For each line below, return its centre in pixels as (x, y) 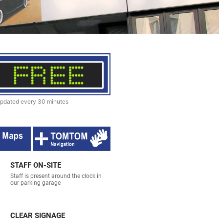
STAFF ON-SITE (36, 165)
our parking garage (36, 183)
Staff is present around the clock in (56, 176)
